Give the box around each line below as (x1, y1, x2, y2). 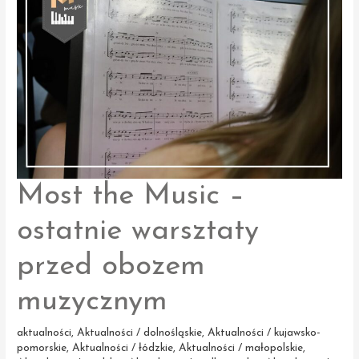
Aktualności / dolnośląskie (77, 328, 203, 339)
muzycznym (17, 287, 168, 317)
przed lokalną (16, 33, 83, 44)
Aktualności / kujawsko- (208, 328, 321, 339)
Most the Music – (17, 181, 245, 211)
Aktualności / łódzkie (72, 343, 174, 354)
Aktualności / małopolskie (179, 343, 304, 354)
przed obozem (17, 252, 206, 281)
